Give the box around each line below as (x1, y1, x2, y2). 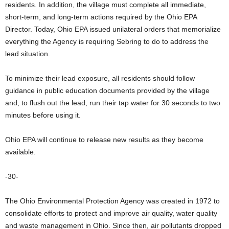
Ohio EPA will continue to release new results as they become (5, 135, 203, 144)
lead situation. (5, 50, 50, 58)
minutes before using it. (5, 111, 81, 119)
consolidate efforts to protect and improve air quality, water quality (5, 209, 217, 217)
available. (5, 148, 36, 156)
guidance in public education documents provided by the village (5, 86, 210, 95)
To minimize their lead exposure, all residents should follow (5, 74, 195, 82)
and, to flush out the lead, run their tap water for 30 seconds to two (5, 99, 220, 107)
